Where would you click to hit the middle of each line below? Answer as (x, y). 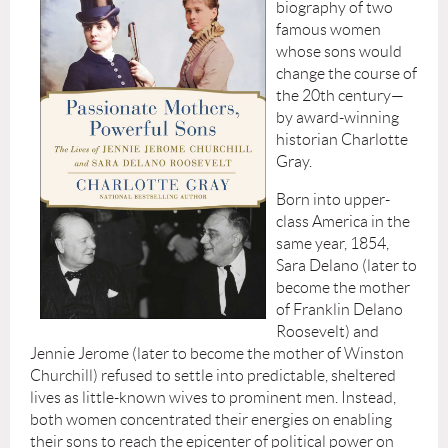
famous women (328, 29)
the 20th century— (340, 95)
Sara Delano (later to (346, 265)
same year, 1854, (332, 243)
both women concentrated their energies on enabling (211, 419)
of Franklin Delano (339, 309)
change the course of (346, 73)
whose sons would (339, 51)
